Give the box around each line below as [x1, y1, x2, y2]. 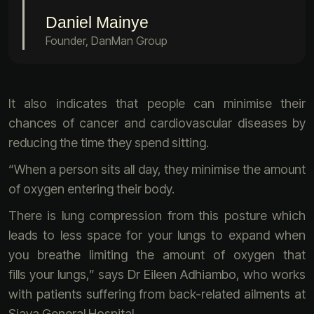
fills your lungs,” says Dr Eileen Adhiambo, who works [8, 267, 306, 282]
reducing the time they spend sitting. [8, 135, 209, 150]
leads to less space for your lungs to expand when [8, 228, 306, 243]
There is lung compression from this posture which [8, 208, 306, 223]
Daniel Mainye [46, 13, 149, 32]
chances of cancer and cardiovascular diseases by [8, 116, 306, 130]
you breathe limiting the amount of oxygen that [8, 247, 306, 262]
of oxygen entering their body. [8, 182, 175, 196]
